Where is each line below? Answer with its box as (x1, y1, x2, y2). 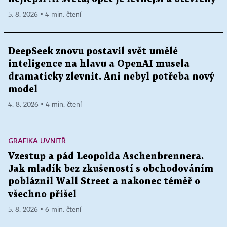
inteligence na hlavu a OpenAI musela (8, 59, 190, 68)
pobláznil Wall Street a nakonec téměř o (8, 177, 200, 186)
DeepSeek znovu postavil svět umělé (8, 47, 178, 56)
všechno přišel (8, 190, 77, 199)
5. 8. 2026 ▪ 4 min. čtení (8, 11, 81, 18)
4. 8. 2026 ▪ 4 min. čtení (8, 101, 82, 108)
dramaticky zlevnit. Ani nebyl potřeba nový (8, 72, 214, 81)
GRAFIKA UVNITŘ (8, 136, 66, 145)
